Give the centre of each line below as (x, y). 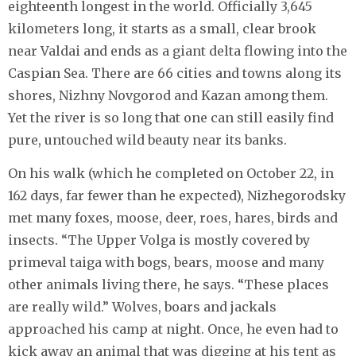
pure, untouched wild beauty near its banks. (147, 139)
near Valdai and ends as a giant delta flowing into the (178, 50)
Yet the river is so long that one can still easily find (171, 117)
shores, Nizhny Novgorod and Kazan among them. (168, 95)
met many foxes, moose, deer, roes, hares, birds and (173, 217)
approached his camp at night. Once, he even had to (173, 329)
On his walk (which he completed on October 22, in (171, 173)
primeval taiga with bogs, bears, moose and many (166, 262)
